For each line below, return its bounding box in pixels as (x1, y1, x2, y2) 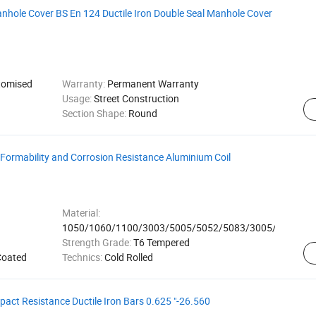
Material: (61, 206, 100, 219)
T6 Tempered (133, 236, 190, 249)
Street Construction (93, 92, 179, 105)
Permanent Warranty (107, 77, 199, 90)
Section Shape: (61, 107, 128, 120)
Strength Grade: (61, 236, 133, 249)
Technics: (61, 250, 104, 264)
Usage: (61, 92, 94, 105)
